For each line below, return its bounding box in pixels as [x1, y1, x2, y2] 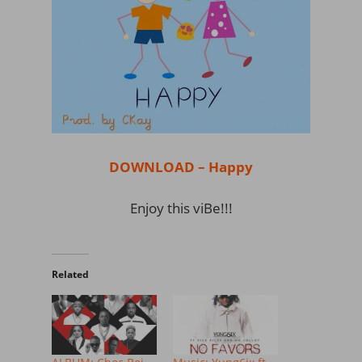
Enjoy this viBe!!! [129, 198, 233, 217]
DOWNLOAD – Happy [109, 157, 253, 176]
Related [52, 267, 89, 281]
